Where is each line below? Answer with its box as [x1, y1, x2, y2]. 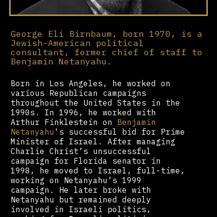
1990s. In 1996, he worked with [11, 107, 156, 117]
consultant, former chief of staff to [11, 46, 203, 58]
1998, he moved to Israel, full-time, [11, 165, 186, 175]
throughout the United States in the [11, 97, 181, 108]
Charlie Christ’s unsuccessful [11, 146, 152, 156]
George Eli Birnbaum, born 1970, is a [11, 28, 203, 40]
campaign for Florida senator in [11, 155, 161, 166]
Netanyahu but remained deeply [11, 194, 152, 204]
